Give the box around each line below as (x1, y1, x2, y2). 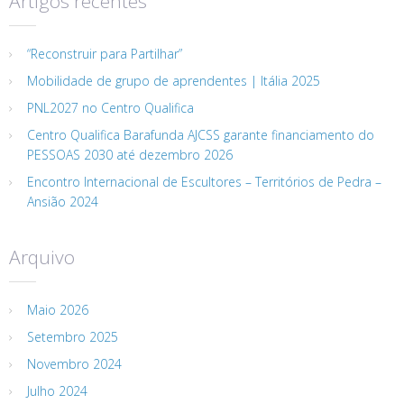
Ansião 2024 (27, 192, 98, 210)
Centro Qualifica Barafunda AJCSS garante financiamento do (27, 125, 374, 143)
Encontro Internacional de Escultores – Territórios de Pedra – (27, 172, 381, 190)
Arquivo (9, 243, 75, 270)
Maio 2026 (27, 300, 88, 318)
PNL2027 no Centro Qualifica (27, 98, 194, 116)
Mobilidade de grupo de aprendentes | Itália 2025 (27, 71, 320, 89)
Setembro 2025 (27, 327, 118, 345)
